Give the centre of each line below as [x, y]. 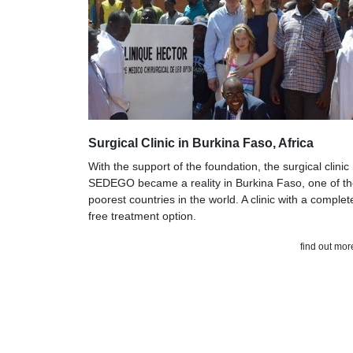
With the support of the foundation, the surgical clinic [219, 166]
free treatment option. [142, 216]
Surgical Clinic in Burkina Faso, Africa [201, 143]
